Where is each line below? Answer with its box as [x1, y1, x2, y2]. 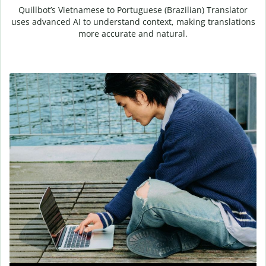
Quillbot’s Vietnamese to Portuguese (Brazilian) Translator [18, 4, 248, 15]
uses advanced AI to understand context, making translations [11, 15, 255, 27]
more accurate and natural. [78, 27, 188, 39]
